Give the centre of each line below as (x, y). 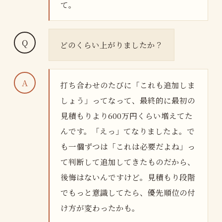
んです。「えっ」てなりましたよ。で (128, 131)
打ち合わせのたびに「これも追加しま (128, 84)
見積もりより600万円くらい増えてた (127, 115)
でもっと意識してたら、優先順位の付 (128, 192)
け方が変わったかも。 (100, 207)
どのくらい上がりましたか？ (111, 44)
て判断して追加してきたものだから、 (128, 161)
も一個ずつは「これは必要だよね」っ (128, 146)
